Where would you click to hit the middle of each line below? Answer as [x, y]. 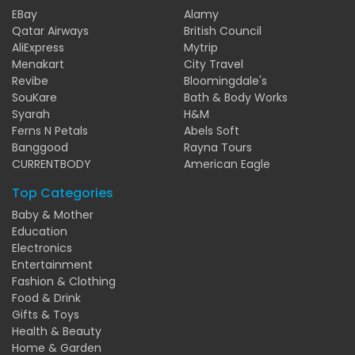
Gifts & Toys [46, 314]
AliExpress [38, 47]
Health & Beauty [57, 331]
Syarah [31, 114]
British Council [223, 31]
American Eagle [227, 164]
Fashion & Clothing [64, 281]
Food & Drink [46, 298]
